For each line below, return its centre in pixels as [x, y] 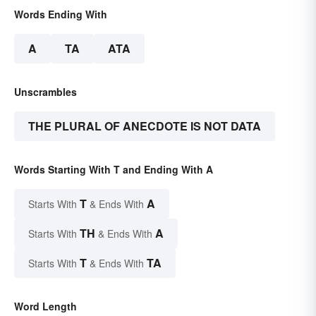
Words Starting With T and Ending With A [114, 170]
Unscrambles [45, 92]
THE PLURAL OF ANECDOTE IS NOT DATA [145, 126]
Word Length [45, 306]
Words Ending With [61, 14]
